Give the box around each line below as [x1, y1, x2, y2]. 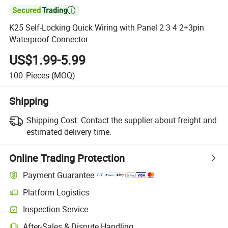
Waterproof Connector [9, 34, 89, 45]
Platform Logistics [23, 186, 90, 198]
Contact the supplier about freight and [80, 114, 217, 126]
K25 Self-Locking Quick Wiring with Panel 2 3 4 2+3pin [9, 22, 205, 34]
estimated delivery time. [26, 126, 111, 137]
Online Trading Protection [9, 151, 125, 165]
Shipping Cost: [26, 114, 79, 126]
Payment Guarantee [23, 169, 95, 181]
